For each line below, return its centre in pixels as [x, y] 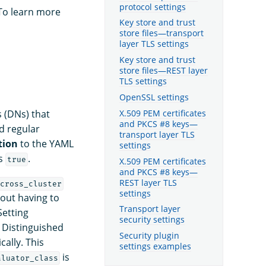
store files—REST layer [164, 71]
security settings [152, 220]
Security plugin [149, 236]
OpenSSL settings [154, 97]
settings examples [155, 246]
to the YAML [46, 143]
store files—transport [161, 33]
